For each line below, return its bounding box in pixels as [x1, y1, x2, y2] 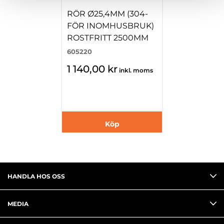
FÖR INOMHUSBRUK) [67, 21, 154, 30]
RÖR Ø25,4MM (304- [67, 9, 148, 18]
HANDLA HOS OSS [7, 172, 65, 180]
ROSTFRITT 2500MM [67, 33, 148, 42]
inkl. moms [119, 66, 153, 74]
